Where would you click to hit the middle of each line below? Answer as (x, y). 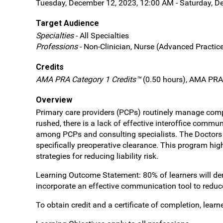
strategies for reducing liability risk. (97, 156)
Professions (57, 47)
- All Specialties (101, 36)
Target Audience (67, 23)
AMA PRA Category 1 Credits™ (88, 79)
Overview (54, 100)
